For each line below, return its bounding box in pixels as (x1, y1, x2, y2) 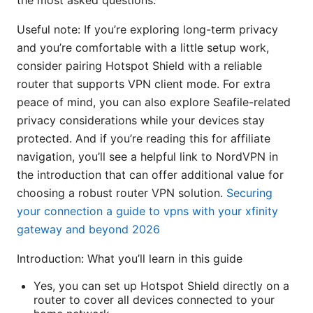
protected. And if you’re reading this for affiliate (17, 131, 270, 146)
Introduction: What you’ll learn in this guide (17, 252, 242, 266)
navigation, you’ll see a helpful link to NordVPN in (17, 150, 278, 164)
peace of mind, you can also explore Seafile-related (17, 95, 291, 110)
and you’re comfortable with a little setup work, (17, 41, 269, 55)
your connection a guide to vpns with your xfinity (17, 204, 278, 219)
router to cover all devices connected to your (34, 293, 275, 307)
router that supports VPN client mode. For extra (17, 77, 270, 92)
